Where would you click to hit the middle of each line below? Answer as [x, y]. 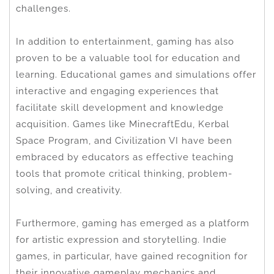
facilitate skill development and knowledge [120, 107]
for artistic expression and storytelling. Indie [121, 239]
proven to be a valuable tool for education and [128, 58]
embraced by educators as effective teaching [125, 157]
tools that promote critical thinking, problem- [124, 173]
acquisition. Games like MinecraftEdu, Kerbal [123, 124]
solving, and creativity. [69, 190]
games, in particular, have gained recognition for [132, 256]
